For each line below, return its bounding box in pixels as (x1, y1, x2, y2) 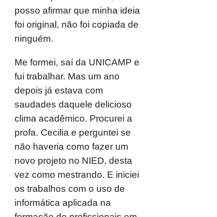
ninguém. (15, 33, 53, 44)
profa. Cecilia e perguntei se (15, 127, 131, 138)
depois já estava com (15, 85, 103, 95)
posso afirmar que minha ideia (15, 5, 140, 15)
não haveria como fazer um (15, 141, 128, 152)
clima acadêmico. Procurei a (15, 113, 132, 124)
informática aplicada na (15, 198, 111, 208)
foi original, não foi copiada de (15, 19, 139, 30)
